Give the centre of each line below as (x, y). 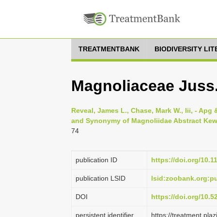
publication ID (96, 160)
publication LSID (101, 178)
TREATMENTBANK (109, 49)
